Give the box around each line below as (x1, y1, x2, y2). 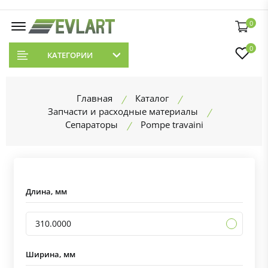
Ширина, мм (25, 249, 75, 260)
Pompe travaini (140, 118, 203, 130)
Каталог (135, 92, 169, 104)
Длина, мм (25, 187, 67, 197)
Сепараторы (65, 118, 118, 130)
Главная (77, 92, 112, 104)
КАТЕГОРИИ (47, 50, 93, 60)
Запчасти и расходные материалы (47, 105, 198, 117)
